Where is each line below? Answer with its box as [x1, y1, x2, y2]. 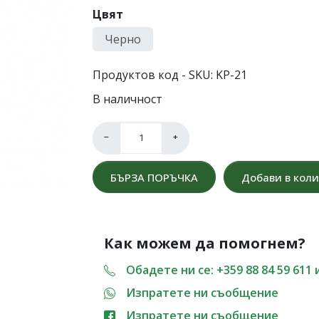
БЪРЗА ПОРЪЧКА [110, 169, 198, 184]
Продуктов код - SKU [93, 66, 211, 83]
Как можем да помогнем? [104, 234, 305, 253]
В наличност [93, 90, 162, 107]
